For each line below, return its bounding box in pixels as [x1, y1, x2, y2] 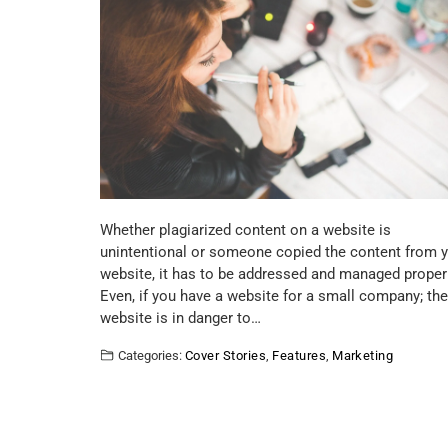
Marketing [332, 348, 394, 363]
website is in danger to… [100, 309, 261, 327]
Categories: [118, 348, 182, 363]
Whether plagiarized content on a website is [100, 221, 391, 239]
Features [272, 348, 327, 363]
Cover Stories [185, 348, 267, 363]
